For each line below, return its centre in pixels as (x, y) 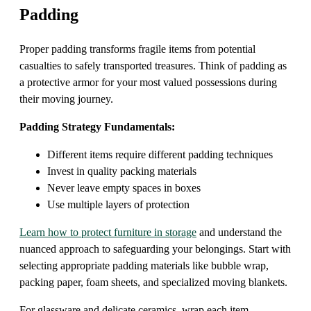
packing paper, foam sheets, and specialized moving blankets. (153, 283)
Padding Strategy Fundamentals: (97, 127)
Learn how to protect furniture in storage (108, 233)
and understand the (239, 233)
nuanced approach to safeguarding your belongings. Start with (155, 249)
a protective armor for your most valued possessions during (148, 83)
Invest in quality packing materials (122, 171)
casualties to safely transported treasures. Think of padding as (153, 66)
